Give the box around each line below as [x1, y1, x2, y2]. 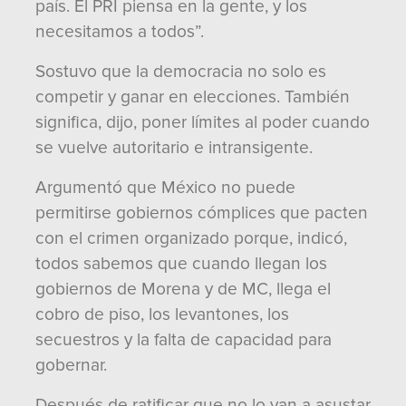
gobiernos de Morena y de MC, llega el [35, 278, 331, 300]
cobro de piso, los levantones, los [35, 304, 289, 325]
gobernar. [35, 354, 107, 376]
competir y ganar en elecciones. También [35, 86, 350, 108]
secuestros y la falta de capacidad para [35, 329, 332, 351]
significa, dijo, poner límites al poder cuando [35, 111, 370, 133]
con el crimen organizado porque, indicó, [35, 227, 347, 249]
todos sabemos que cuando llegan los [35, 253, 327, 275]
